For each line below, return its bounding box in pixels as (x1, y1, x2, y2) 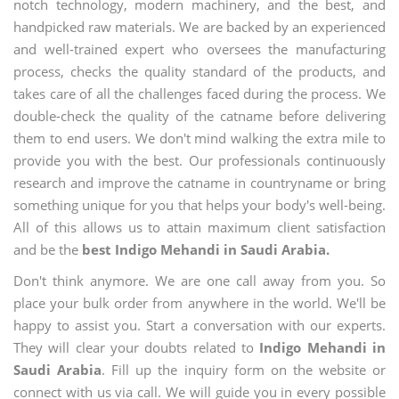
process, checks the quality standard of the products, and (13, 62, 386, 80)
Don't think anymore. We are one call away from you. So (13, 272, 386, 289)
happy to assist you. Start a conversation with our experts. (13, 316, 386, 334)
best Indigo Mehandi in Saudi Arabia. (82, 240, 330, 258)
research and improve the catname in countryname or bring (13, 174, 386, 191)
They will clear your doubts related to (13, 338, 260, 356)
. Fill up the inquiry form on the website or (102, 361, 387, 379)
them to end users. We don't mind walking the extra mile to (13, 129, 386, 147)
